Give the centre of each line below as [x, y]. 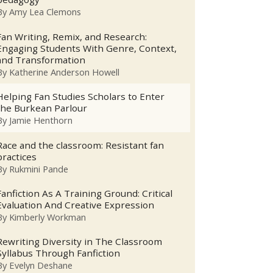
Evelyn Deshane [41, 265]
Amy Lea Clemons [45, 12]
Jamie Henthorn [41, 120]
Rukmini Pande [39, 168]
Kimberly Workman [48, 217]
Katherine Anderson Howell [65, 72]
